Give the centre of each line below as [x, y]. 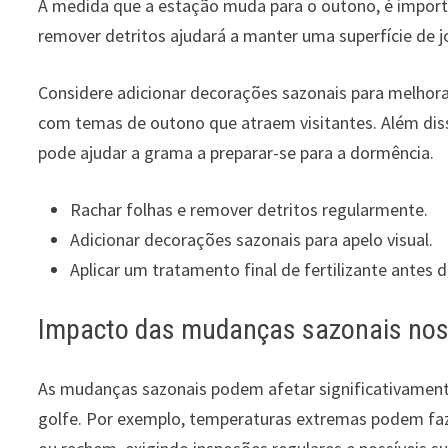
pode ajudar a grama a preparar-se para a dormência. [236, 152]
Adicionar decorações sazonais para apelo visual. [252, 239]
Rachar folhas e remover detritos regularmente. [249, 209]
